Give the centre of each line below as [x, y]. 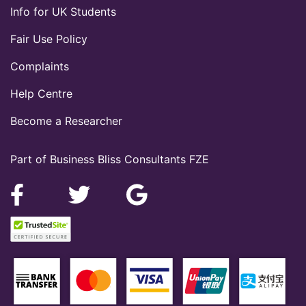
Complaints [40, 67]
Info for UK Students [63, 12]
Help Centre [41, 94]
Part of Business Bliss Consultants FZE [110, 159]
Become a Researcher [66, 121]
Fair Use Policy [49, 39]
